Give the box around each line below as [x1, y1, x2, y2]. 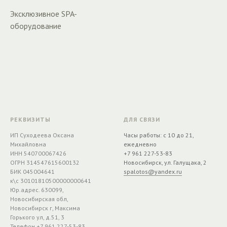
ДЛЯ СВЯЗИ [124, 115, 160, 123]
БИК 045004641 [10, 167, 55, 175]
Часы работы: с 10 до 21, [124, 131, 194, 139]
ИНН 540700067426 [10, 149, 66, 157]
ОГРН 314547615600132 [10, 158, 80, 166]
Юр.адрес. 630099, [10, 185, 63, 194]
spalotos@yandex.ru [124, 167, 182, 175]
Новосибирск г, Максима [10, 204, 80, 212]
